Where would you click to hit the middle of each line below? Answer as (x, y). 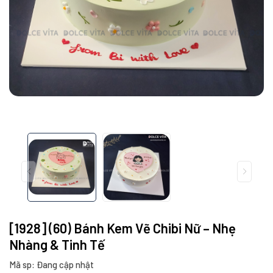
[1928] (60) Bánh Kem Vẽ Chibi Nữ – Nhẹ (122, 228)
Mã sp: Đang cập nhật (51, 264)
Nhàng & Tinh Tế (57, 244)
